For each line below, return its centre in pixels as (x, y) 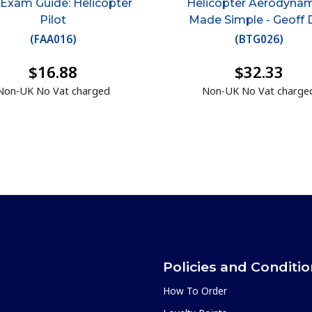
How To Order (195, 291)
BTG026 (259, 39)
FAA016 (53, 39)
